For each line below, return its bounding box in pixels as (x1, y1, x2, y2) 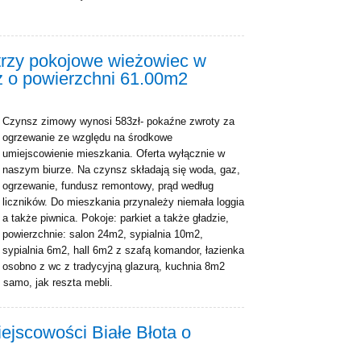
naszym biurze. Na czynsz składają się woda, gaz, (2, 164, 240, 176)
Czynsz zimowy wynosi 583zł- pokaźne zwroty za (2, 115, 234, 127)
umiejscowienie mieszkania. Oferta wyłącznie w (2, 147, 225, 160)
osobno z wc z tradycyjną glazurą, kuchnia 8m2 (2, 260, 225, 272)
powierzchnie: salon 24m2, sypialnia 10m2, (2, 228, 203, 240)
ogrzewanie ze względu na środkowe (2, 131, 172, 143)
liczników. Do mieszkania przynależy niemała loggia (2, 196, 244, 208)
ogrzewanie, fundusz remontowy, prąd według (2, 180, 214, 192)
